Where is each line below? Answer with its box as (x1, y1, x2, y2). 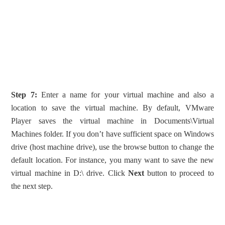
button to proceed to (144, 168, 214, 177)
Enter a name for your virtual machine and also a (37, 90, 214, 99)
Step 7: (11, 90, 37, 99)
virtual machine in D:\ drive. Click (11, 168, 128, 177)
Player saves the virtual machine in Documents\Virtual (11, 116, 214, 125)
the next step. (11, 181, 53, 190)
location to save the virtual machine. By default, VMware (11, 103, 214, 112)
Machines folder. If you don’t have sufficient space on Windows (11, 129, 214, 138)
